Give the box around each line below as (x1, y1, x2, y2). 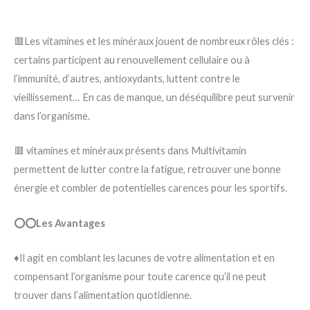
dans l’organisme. (14, 110, 90, 122)
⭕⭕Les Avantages (14, 217, 105, 229)
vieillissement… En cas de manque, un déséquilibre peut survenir (14, 91, 295, 104)
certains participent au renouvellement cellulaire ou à (14, 54, 250, 66)
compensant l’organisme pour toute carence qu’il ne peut (14, 271, 266, 283)
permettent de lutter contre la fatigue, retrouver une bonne (14, 163, 281, 176)
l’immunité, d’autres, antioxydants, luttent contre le (14, 73, 240, 85)
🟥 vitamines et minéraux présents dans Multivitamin (14, 145, 246, 157)
